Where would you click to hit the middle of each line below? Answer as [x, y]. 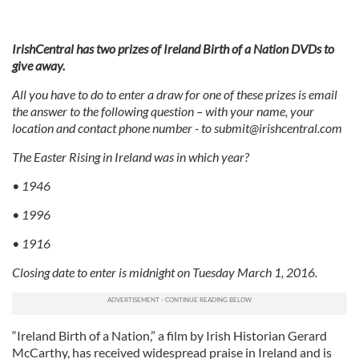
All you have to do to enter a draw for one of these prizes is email [175, 94]
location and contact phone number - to [113, 128]
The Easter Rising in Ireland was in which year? [131, 157]
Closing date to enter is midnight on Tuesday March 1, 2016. [165, 272]
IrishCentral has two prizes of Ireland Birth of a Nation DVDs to [173, 48]
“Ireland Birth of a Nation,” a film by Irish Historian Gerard [169, 335]
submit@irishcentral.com [278, 128]
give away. [38, 65]
